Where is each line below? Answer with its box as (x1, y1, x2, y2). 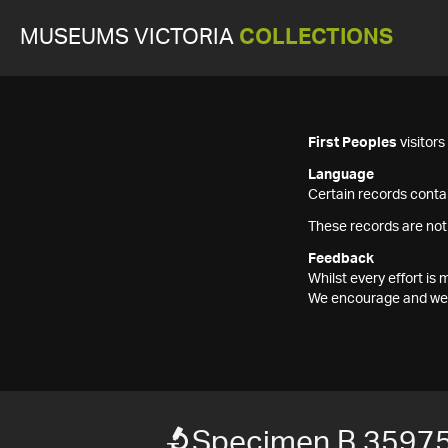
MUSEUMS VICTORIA (20, 27, 239, 48)
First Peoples (308, 136, 397, 150)
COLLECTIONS (239, 27, 393, 48)
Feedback (308, 252, 374, 266)
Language (308, 168, 374, 182)
